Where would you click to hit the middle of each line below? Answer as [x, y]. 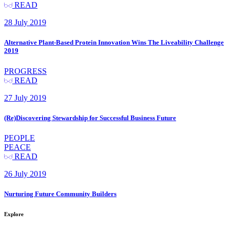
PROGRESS [25, 71]
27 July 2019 [25, 98]
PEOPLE [20, 138]
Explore [14, 214]
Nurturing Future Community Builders [60, 194]
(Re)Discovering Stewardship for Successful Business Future [90, 118]
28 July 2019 [25, 23]
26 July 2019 [25, 174]
